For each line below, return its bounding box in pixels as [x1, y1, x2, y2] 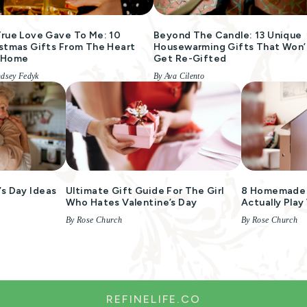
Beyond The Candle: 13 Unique [153, 29, 302, 41]
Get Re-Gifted [153, 53, 227, 64]
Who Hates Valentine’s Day [66, 197, 197, 208]
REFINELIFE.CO [106, 293, 201, 306]
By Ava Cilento [153, 71, 205, 81]
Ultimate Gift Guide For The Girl [66, 185, 224, 197]
